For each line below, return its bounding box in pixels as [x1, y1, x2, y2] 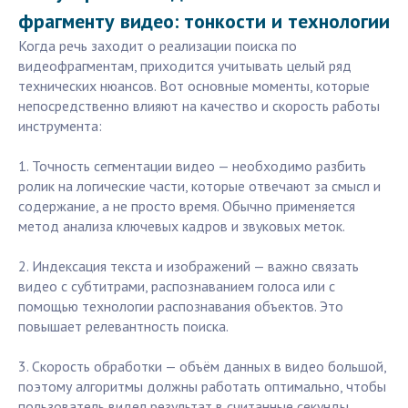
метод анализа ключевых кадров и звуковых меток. [18, 217, 345, 236]
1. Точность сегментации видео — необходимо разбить [18, 157, 366, 176]
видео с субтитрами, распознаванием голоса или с [18, 277, 335, 296]
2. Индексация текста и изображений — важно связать [18, 257, 359, 276]
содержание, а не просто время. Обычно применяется [18, 197, 355, 216]
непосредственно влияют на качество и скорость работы [18, 97, 380, 116]
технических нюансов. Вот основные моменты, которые [18, 76, 370, 96]
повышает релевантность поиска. [18, 317, 229, 336]
